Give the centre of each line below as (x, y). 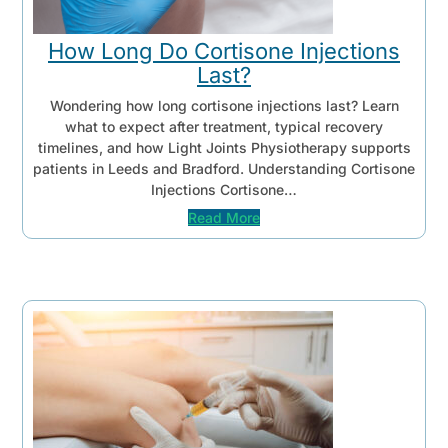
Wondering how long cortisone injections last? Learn (224, 105)
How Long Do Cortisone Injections (224, 50)
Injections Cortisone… (224, 189)
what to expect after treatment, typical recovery (224, 126)
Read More (224, 218)
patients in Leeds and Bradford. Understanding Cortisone (224, 168)
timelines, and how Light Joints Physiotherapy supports (224, 147)
